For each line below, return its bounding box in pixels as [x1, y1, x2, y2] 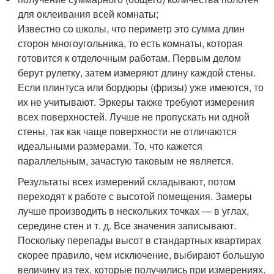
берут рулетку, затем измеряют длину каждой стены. [18, 65, 256, 80]
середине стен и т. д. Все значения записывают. [18, 218, 237, 232]
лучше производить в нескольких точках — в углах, [18, 204, 250, 218]
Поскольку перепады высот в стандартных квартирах [18, 233, 262, 247]
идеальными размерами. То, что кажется [18, 139, 203, 153]
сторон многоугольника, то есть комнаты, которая [18, 36, 243, 50]
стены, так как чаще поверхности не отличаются [18, 124, 237, 138]
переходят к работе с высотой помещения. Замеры [18, 189, 253, 203]
